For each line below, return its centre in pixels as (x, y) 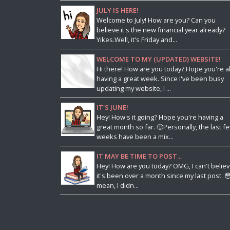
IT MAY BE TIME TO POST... (139, 156)
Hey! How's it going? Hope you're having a (160, 117)
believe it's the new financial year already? (161, 30)
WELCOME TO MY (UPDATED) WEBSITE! (158, 59)
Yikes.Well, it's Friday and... (137, 40)
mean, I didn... (117, 186)
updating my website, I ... (133, 88)
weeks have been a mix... (135, 137)
